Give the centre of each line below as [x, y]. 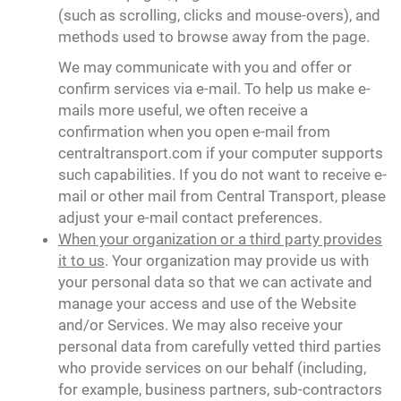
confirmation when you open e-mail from [194, 132]
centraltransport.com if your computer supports [221, 153]
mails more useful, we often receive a [183, 110]
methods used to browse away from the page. [214, 37]
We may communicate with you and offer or [205, 67]
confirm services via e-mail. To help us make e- [214, 89]
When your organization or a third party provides [220, 239]
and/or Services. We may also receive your [200, 325]
